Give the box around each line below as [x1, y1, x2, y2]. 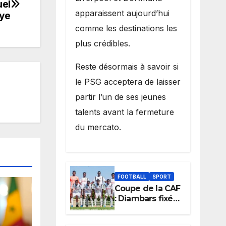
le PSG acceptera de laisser [75, 76, 181, 87]
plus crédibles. [75, 38, 133, 48]
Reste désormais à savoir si [75, 61, 179, 72]
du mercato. [75, 122, 121, 132]
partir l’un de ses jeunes [75, 91, 166, 102]
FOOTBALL [117, 174, 146, 180]
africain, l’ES [114, 214, 161, 224]
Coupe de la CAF [114, 184, 181, 194]
